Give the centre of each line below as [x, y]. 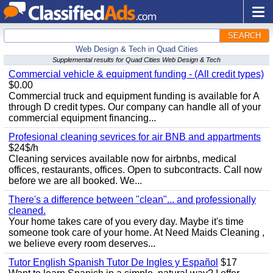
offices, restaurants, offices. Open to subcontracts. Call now [135, 170]
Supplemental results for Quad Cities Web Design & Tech [136, 60]
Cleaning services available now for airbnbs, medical [122, 159]
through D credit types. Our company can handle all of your [135, 107]
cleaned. [27, 211]
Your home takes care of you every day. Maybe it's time [126, 222]
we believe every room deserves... [82, 243]
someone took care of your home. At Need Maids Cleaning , [136, 232]
